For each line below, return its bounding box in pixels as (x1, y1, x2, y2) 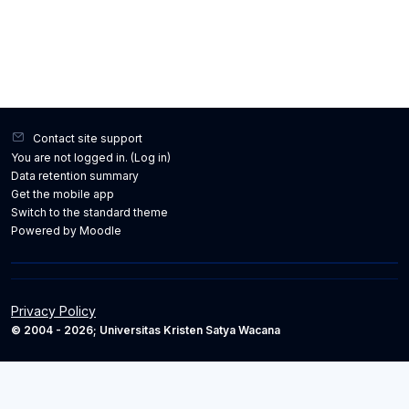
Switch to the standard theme (11, 205, 168, 219)
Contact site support (33, 131, 142, 145)
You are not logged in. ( (11, 151, 134, 164)
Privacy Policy (11, 303, 96, 319)
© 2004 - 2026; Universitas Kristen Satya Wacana (11, 323, 280, 337)
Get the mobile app (11, 187, 114, 201)
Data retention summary (11, 169, 139, 183)
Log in (134, 151, 167, 164)
